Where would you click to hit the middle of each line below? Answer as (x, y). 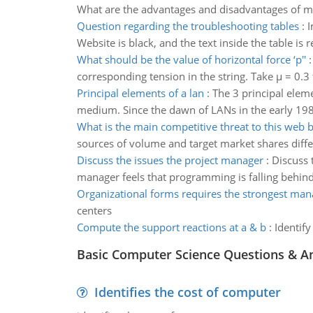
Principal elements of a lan (140, 93)
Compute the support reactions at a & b (171, 227)
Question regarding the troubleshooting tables (188, 26)
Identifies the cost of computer (187, 292)
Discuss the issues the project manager (170, 160)
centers (94, 210)
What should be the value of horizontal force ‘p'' (191, 59)
